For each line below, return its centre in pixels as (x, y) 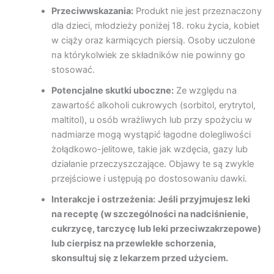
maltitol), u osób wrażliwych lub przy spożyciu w (151, 120)
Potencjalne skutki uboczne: (112, 91)
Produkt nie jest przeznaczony (197, 11)
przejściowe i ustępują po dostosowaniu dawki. (149, 179)
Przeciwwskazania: (92, 11)
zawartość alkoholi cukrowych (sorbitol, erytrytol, (153, 106)
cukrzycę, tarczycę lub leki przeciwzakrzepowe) (156, 229)
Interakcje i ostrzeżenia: (103, 200)
